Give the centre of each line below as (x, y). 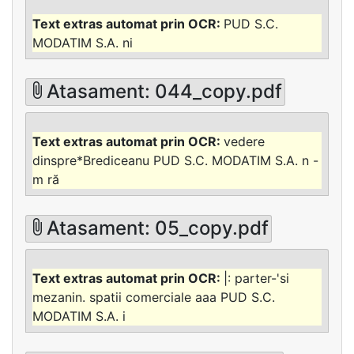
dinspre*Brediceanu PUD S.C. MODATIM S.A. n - (175, 160)
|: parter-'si (256, 278)
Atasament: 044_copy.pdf (165, 92)
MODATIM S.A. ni (83, 43)
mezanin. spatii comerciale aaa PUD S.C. (154, 297)
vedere (244, 141)
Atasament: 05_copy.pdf (158, 228)
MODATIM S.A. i (79, 316)
